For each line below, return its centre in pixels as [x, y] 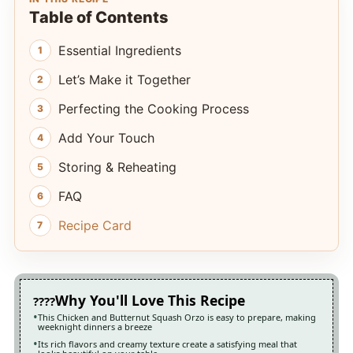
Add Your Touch [106, 138]
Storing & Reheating [117, 167]
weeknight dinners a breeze [95, 327]
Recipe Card [95, 226]
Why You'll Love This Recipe [150, 301]
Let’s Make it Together [124, 80]
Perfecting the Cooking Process [153, 109]
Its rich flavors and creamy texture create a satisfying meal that [167, 344]
